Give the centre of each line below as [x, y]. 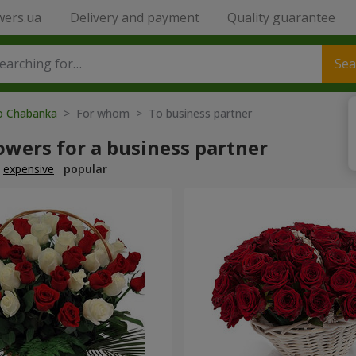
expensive [29, 169]
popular [85, 169]
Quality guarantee [281, 17]
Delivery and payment [134, 17]
